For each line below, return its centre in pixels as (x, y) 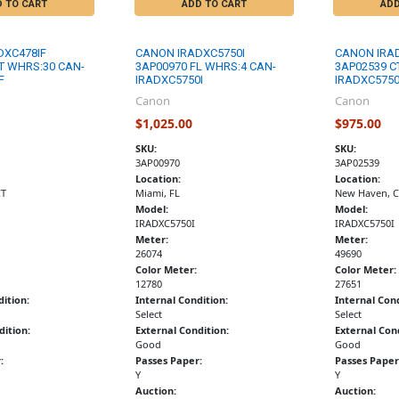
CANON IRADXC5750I (191, 53)
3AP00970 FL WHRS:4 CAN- (206, 67)
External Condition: (183, 330)
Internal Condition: (182, 299)
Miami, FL (158, 192)
